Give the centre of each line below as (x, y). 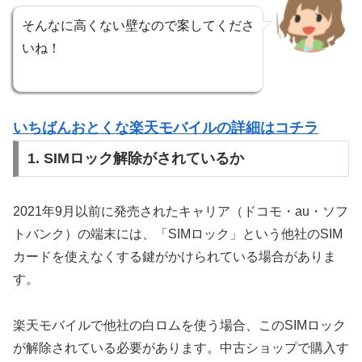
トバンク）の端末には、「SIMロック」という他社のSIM (178, 234)
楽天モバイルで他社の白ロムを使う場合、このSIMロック (179, 326)
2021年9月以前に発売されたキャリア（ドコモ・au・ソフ (181, 212)
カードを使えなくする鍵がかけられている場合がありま (175, 257)
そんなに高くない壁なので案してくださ (138, 26)
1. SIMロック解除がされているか (135, 159)
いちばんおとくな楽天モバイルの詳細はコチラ (166, 127)
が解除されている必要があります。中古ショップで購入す (181, 348)
